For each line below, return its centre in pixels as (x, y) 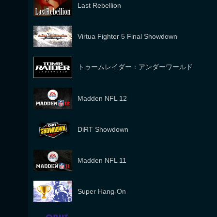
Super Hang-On (102, 191)
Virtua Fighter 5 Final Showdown (127, 36)
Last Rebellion (99, 5)
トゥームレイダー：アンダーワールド (135, 67)
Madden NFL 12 (102, 98)
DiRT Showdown (103, 129)
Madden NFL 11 (102, 160)
